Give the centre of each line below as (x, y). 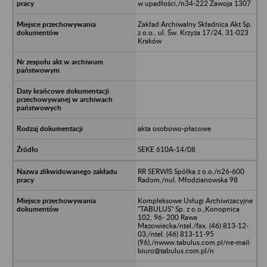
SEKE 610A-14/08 (166, 149)
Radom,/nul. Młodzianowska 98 (187, 179)
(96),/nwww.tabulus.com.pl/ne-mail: (194, 242)
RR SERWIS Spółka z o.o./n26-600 (191, 171)
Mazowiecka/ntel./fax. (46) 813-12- (193, 225)
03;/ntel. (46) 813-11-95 (176, 234)
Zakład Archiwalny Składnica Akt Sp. (195, 24)
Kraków (149, 41)
